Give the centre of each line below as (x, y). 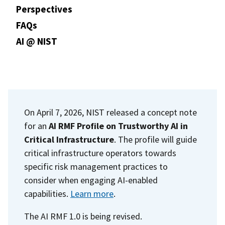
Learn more (92, 193)
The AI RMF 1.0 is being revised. (85, 216)
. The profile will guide (155, 139)
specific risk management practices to (96, 166)
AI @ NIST (37, 41)
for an (36, 126)
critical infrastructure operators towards (100, 153)
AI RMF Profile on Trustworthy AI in (118, 126)
